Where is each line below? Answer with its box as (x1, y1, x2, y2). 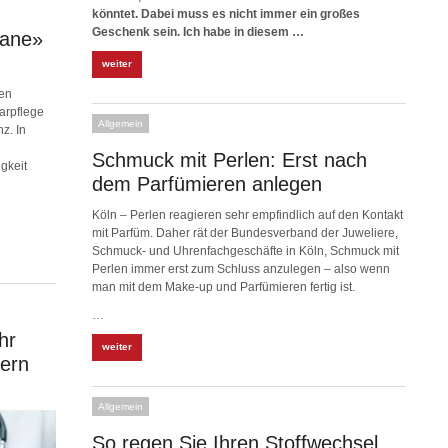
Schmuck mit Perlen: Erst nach (92, 149, 367, 171)
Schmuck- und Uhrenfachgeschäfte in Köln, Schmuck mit (92, 244, 399, 258)
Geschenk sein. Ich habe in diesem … (92, 25, 304, 39)
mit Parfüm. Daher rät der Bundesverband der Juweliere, (92, 226, 398, 240)
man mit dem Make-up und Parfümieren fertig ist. (92, 280, 355, 294)
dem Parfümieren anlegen (92, 173, 322, 195)
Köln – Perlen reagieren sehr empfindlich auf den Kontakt (92, 208, 403, 222)
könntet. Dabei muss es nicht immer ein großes (92, 7, 360, 21)
